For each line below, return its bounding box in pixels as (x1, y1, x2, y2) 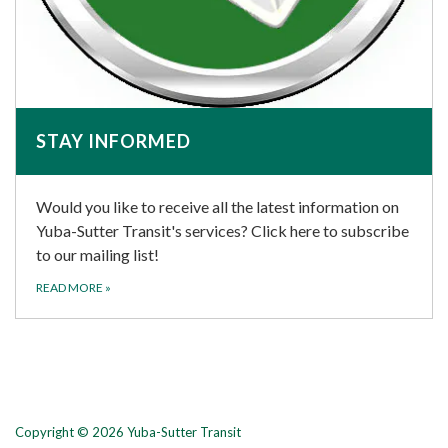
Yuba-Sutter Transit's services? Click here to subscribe (36, 221, 409, 241)
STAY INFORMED (36, 130, 191, 153)
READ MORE (36, 280, 105, 296)
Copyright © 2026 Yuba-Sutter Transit (15, 424, 241, 441)
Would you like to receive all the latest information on (36, 197, 399, 217)
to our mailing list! (36, 245, 159, 265)
